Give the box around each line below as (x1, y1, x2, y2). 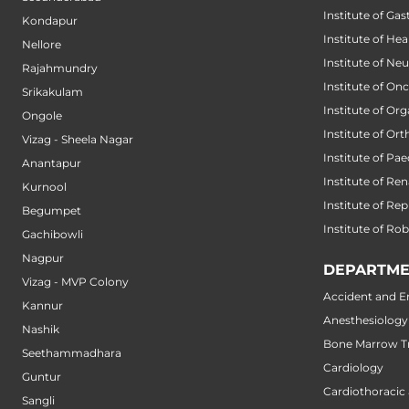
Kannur (22, 299, 63, 313)
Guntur (22, 370, 61, 384)
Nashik (22, 322, 59, 337)
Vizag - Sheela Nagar (22, 132, 133, 147)
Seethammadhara (22, 346, 121, 361)
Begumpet (22, 204, 81, 218)
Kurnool (22, 180, 67, 194)
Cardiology (323, 361, 383, 375)
